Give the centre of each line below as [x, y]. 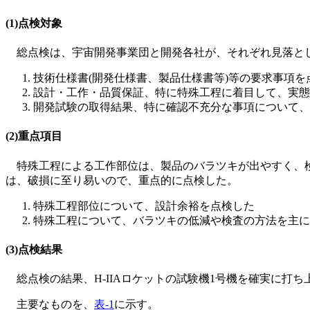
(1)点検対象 [34, 23]
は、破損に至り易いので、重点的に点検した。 [122, 180]
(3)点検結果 [34, 249]
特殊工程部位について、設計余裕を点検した [144, 206]
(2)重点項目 [34, 136]
